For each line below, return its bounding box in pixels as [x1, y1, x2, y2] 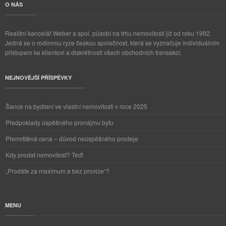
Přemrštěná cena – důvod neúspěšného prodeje [6, 134, 138, 143]
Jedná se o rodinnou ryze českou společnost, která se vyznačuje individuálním [5, 38, 219, 47]
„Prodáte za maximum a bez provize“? [6, 166, 109, 175]
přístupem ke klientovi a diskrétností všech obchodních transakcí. [5, 48, 182, 56]
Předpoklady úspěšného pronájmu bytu [6, 118, 114, 127]
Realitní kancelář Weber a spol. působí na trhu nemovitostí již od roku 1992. [5, 29, 211, 37]
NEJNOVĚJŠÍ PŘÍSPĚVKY [5, 74, 72, 81]
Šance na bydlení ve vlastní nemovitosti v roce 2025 [6, 102, 147, 110]
